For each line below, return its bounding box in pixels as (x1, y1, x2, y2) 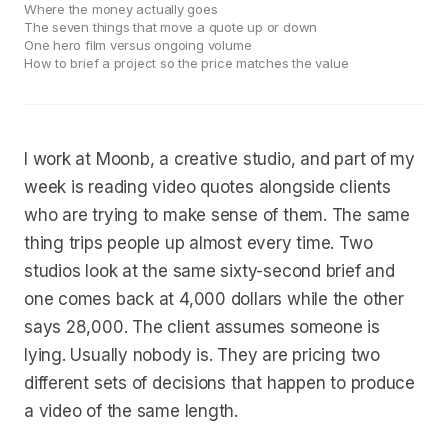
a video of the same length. (24, 401, 239, 421)
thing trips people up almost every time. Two (24, 233, 373, 253)
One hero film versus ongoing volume (24, 37, 252, 53)
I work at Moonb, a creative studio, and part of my (24, 149, 415, 169)
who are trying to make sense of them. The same (24, 205, 410, 225)
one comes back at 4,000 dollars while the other (24, 289, 404, 309)
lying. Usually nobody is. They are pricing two (24, 345, 380, 365)
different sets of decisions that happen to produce (24, 373, 415, 393)
